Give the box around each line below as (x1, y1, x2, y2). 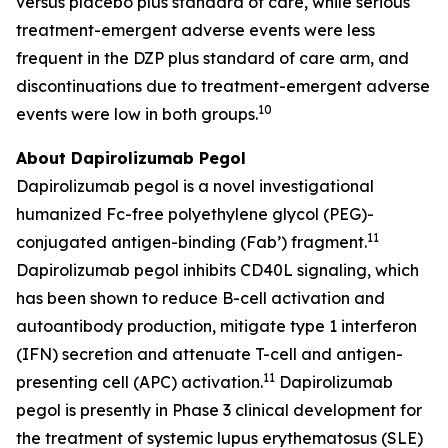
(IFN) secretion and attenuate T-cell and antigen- (16, 344, 403, 365)
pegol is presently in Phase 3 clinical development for (16, 400, 422, 421)
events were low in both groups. (16, 104, 258, 125)
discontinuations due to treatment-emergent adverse (16, 76, 430, 97)
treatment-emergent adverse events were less (16, 20, 375, 41)
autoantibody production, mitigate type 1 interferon (16, 316, 417, 337)
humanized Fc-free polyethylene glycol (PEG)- (16, 204, 374, 225)
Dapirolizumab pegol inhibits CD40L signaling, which (16, 260, 419, 281)
